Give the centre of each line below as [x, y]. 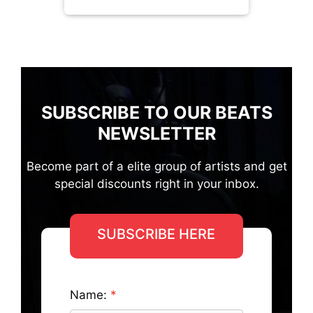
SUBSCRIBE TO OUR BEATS [156, 112]
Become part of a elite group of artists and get [156, 166]
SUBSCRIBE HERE [156, 234]
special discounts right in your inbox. [156, 183]
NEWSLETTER [156, 133]
